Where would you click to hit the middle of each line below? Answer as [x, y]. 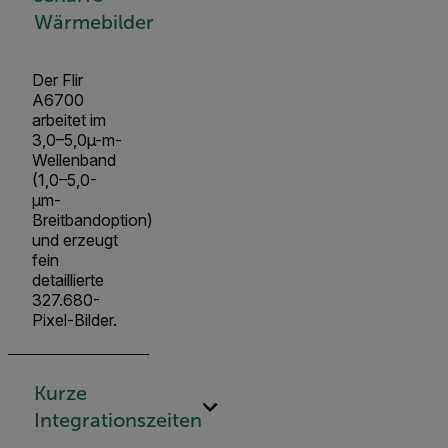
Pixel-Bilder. [74, 319]
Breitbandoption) [92, 219]
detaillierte [68, 279]
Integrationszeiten [117, 420]
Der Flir [57, 79]
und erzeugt [75, 239]
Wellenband [74, 159]
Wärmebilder [93, 22]
